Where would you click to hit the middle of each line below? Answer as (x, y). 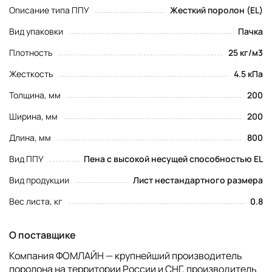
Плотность (31, 52)
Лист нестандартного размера (198, 180)
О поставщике (42, 235)
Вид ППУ (26, 158)
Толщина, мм (35, 95)
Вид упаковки (36, 31)
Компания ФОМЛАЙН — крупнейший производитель (126, 255)
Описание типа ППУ (49, 10)
